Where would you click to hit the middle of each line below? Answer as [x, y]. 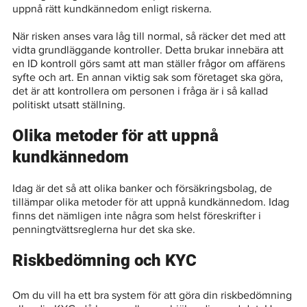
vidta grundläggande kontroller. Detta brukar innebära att [150, 50]
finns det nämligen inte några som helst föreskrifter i [138, 216]
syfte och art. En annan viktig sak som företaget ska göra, [149, 77]
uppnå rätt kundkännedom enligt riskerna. [112, 9]
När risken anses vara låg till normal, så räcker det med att [151, 36]
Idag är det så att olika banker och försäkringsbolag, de [144, 188]
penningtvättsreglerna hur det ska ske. [106, 230]
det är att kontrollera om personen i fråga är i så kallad [142, 91]
